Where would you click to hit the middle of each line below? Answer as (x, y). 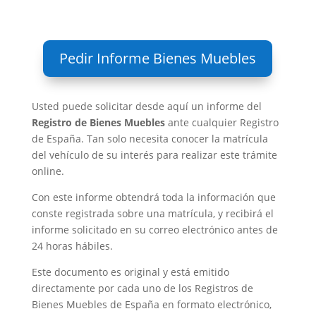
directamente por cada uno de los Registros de (142, 288)
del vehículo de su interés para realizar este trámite (154, 155)
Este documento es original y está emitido (130, 272)
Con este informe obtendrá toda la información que (153, 197)
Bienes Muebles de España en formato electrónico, (151, 304)
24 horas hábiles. (72, 246)
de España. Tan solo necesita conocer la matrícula (150, 139)
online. (48, 171)
